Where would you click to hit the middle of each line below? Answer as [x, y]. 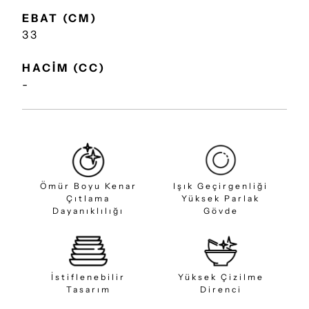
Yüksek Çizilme [221, 277]
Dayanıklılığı [88, 211]
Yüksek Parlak [221, 199]
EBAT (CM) [60, 18]
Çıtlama [88, 199]
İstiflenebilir [88, 277]
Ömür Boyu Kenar [88, 186]
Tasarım [88, 290]
